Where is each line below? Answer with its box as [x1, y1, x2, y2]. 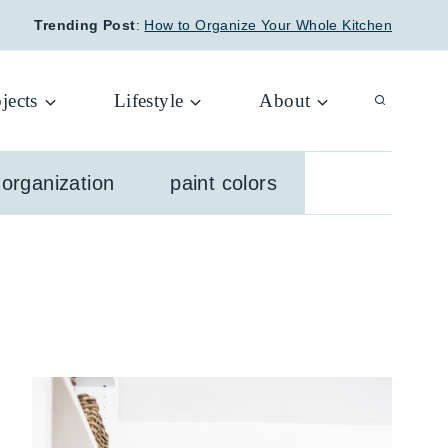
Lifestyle [113, 90, 184, 111]
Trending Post [34, 17, 136, 33]
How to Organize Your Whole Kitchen [144, 17, 392, 33]
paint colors [170, 172, 278, 194]
